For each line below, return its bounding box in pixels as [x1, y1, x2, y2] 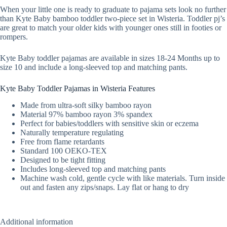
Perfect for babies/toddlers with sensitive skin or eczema [20, 119, 199, 128]
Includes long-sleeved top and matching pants [20, 164, 166, 173]
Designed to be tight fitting [20, 155, 105, 164]
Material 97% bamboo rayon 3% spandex [20, 109, 153, 119]
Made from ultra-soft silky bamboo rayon [20, 100, 152, 109]
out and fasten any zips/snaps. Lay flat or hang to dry [20, 182, 189, 192]
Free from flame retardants [20, 137, 104, 146]
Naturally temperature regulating [20, 128, 124, 137]
